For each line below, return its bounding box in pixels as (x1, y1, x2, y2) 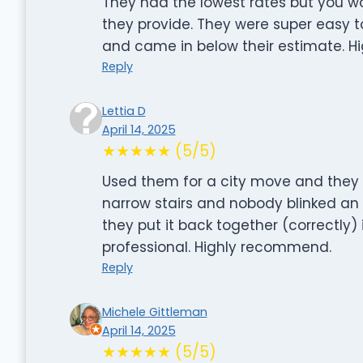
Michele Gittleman (101, 303, 207, 320)
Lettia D (101, 102, 146, 119)
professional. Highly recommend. (101, 237, 331, 257)
